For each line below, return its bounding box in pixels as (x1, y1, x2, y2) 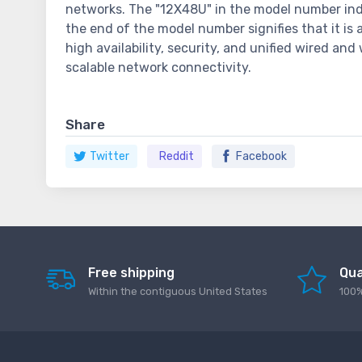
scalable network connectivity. (65, 60, 251, 76)
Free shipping (88, 265, 175, 281)
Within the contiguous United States (88, 285, 267, 298)
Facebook (236, 149, 287, 164)
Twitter (90, 149, 129, 164)
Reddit (159, 149, 194, 164)
